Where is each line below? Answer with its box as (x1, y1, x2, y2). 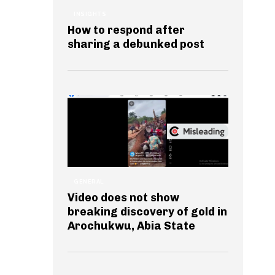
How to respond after (68, 23, 185, 37)
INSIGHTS (74, 10, 106, 17)
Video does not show (68, 191, 179, 205)
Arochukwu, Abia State (68, 219, 195, 233)
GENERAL (74, 179, 104, 185)
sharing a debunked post (68, 37, 204, 51)
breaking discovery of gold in (68, 205, 227, 219)
